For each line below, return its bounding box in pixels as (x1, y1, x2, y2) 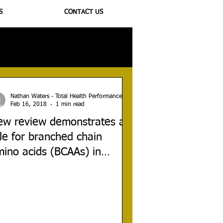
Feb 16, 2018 (10, 102, 47, 108)
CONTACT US (64, 8, 103, 15)
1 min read (56, 102, 85, 108)
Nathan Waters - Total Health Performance (10, 93, 122, 100)
